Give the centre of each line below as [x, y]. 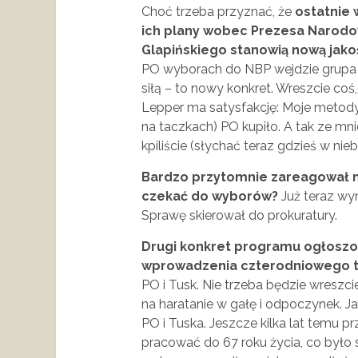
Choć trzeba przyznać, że [218, 11]
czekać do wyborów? [209, 196]
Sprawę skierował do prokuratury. [239, 215]
